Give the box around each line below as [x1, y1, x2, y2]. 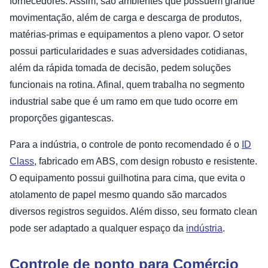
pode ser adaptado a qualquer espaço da [10, 223, 186, 234]
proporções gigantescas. [10, 113, 114, 124]
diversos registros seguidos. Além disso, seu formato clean [10, 206, 257, 217]
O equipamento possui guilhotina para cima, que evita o [10, 173, 245, 184]
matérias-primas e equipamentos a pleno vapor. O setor [10, 29, 243, 40]
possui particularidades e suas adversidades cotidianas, [10, 46, 247, 57]
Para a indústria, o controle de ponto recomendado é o [10, 139, 242, 150]
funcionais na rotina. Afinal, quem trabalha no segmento [10, 80, 245, 90]
